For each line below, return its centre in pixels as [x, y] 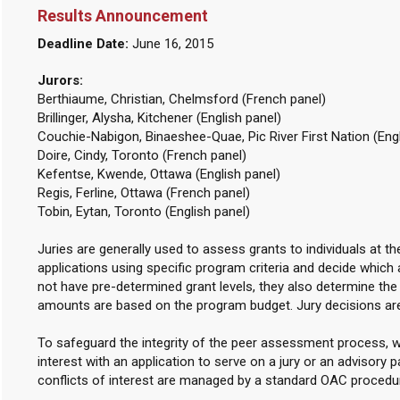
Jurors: [60, 80]
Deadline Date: [83, 44]
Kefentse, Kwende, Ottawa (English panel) [158, 174]
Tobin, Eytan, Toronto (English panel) [143, 212]
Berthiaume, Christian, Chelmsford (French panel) [181, 99]
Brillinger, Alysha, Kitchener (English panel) [159, 118]
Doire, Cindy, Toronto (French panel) [142, 155]
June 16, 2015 [171, 44]
